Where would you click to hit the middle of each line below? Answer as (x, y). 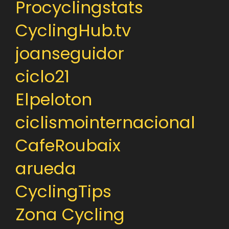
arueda (45, 168)
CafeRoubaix (68, 145)
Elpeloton (53, 99)
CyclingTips (63, 191)
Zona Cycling (70, 214)
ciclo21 (42, 76)
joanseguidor (70, 53)
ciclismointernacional (105, 122)
